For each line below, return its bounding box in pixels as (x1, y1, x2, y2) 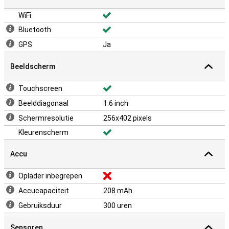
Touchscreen (18, 84, 62, 93)
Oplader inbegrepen (18, 172, 82, 180)
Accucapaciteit (18, 187, 69, 195)
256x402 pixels (103, 114, 152, 122)
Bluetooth (18, 26, 51, 34)
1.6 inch (103, 99, 128, 107)
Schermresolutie (18, 114, 74, 122)
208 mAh (103, 187, 132, 195)
